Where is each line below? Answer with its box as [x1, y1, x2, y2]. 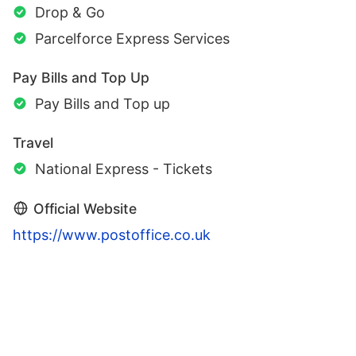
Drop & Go [35, 4, 105, 21]
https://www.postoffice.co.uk [13, 226, 211, 244]
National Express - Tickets [35, 161, 212, 178]
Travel [13, 134, 53, 152]
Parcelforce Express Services [35, 30, 230, 48]
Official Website [33, 200, 137, 218]
